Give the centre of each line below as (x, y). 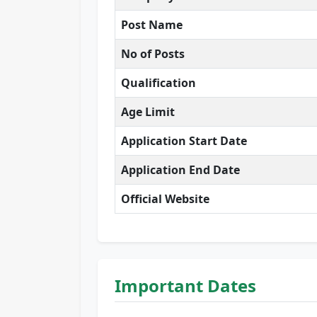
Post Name (152, 25)
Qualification (158, 83)
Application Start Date (184, 141)
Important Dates (185, 286)
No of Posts (153, 54)
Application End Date (180, 170)
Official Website (165, 199)
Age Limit (148, 112)
